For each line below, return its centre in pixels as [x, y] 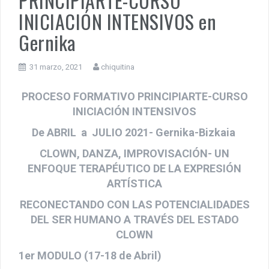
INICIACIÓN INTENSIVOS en [117, 32]
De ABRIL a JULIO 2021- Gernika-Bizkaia [134, 143]
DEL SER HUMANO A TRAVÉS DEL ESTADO [134, 230]
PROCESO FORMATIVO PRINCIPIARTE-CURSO [134, 107]
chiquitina [118, 77]
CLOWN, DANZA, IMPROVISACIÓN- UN [134, 164]
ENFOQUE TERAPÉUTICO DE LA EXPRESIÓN [134, 179]
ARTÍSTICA [134, 194]
